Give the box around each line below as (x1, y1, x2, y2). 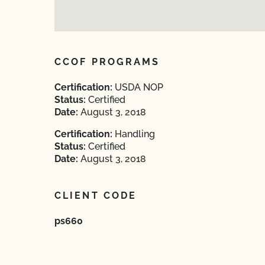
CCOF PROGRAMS (54, 56, 160, 67)
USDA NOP (112, 82, 163, 93)
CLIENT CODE (54, 190, 137, 201)
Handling (112, 128, 155, 140)
